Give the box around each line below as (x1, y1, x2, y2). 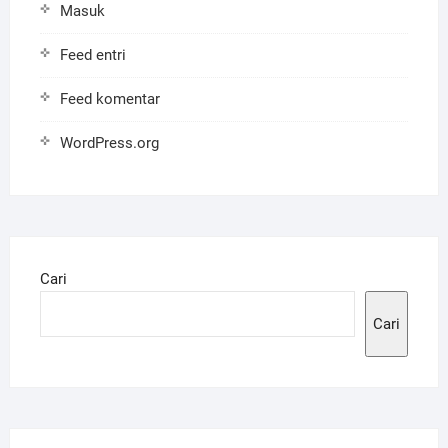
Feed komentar (59, 90, 160, 109)
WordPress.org (59, 134, 159, 153)
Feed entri (59, 46, 126, 65)
